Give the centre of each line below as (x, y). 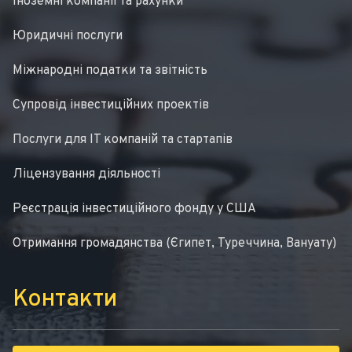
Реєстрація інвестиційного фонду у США (134, 209)
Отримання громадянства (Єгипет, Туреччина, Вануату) (174, 244)
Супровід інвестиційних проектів (111, 106)
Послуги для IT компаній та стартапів (123, 140)
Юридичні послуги (68, 37)
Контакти (65, 300)
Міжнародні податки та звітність (110, 71)
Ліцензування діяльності (86, 175)
